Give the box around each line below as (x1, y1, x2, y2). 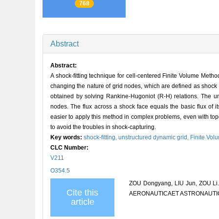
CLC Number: (50, 144, 90, 151)
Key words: (50, 133, 84, 141)
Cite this (66, 187, 98, 197)
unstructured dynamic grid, (118, 133, 190, 141)
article (70, 197, 94, 207)
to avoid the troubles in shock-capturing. (50, 123, 156, 131)
